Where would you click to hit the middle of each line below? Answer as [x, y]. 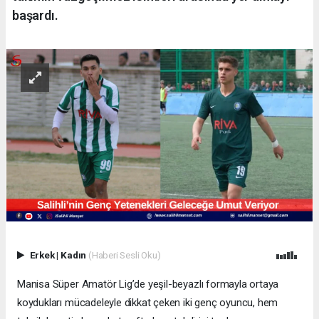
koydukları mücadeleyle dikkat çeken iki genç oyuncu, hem [148, 303]
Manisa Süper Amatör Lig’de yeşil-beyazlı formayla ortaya [148, 284]
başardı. [35, 15]
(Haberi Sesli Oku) [124, 255]
